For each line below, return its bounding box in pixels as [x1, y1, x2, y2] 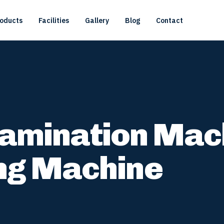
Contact [156, 15, 183, 25]
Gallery [85, 15, 109, 25]
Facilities [38, 15, 69, 25]
